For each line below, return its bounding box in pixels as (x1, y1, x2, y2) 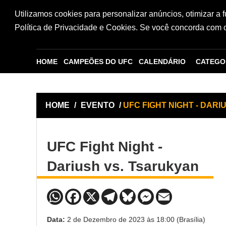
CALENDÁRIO (139, 58, 186, 66)
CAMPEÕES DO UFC (64, 58, 133, 66)
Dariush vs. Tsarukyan (47, 158, 199, 174)
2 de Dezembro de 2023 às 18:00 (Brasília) (67, 215, 205, 223)
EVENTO (81, 101, 115, 109)
